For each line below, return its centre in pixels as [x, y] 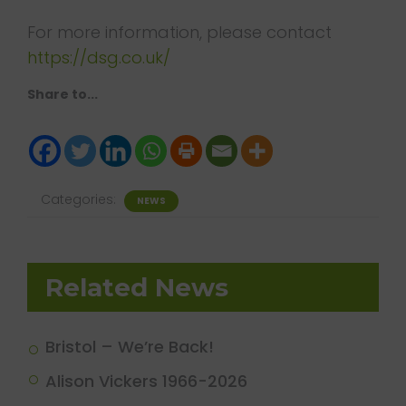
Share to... [63, 94]
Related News [137, 287]
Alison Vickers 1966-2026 [146, 381]
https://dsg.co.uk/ [99, 58]
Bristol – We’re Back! [130, 347]
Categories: [80, 199]
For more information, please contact [179, 32]
